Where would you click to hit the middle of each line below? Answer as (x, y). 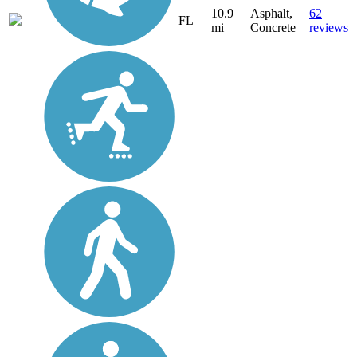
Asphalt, (271, 14)
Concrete (273, 28)
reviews (329, 28)
